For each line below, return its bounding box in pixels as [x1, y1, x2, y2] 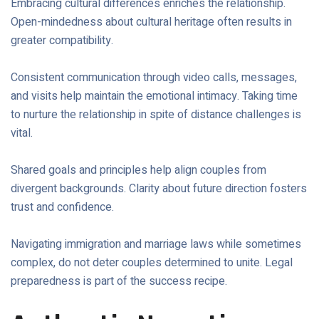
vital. [11, 125, 33, 142]
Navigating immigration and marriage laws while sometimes [11, 236, 301, 253]
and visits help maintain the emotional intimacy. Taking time [11, 88, 298, 105]
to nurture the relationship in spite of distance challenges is [11, 106, 301, 123]
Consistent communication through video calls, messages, [11, 69, 297, 86]
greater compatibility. [11, 32, 113, 49]
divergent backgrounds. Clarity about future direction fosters [11, 180, 307, 197]
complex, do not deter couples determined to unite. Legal [11, 254, 293, 271]
